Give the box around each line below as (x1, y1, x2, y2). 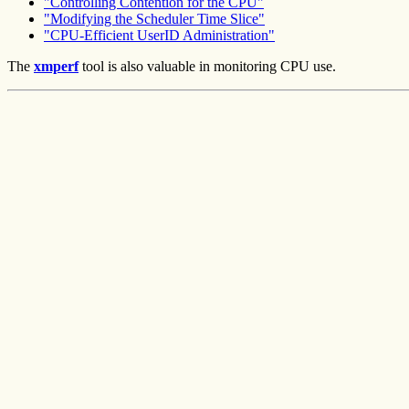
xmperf (34, 58, 79, 74)
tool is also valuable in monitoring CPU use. (79, 58, 336, 74)
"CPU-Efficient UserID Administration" (44, 26, 275, 43)
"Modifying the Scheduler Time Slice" (44, 10, 265, 26)
